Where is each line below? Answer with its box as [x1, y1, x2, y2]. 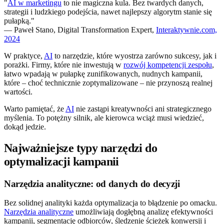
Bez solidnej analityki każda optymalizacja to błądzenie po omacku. [4, 198, 217, 207]
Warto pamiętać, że [4, 104, 65, 113]
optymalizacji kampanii [4, 154, 119, 168]
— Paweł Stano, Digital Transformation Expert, [4, 25, 156, 34]
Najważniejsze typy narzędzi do [4, 141, 157, 154]
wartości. [4, 87, 32, 96]
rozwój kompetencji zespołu [123, 60, 212, 69]
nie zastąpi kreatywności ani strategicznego [74, 104, 211, 113]
